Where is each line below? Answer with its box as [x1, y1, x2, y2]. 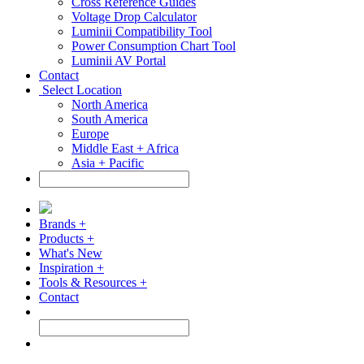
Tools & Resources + [39, 275, 147, 289]
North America [71, 97, 148, 111]
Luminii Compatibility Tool [71, 24, 212, 38]
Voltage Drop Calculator [71, 10, 197, 24]
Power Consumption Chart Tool [71, 39, 236, 53]
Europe [71, 127, 109, 141]
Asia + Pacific [71, 156, 144, 170]
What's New [39, 246, 102, 260]
